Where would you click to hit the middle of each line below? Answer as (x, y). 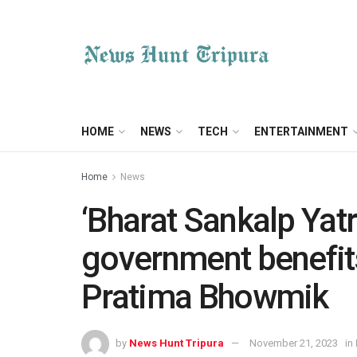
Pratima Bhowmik (205, 297)
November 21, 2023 (294, 343)
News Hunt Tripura (177, 343)
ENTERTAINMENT (301, 131)
